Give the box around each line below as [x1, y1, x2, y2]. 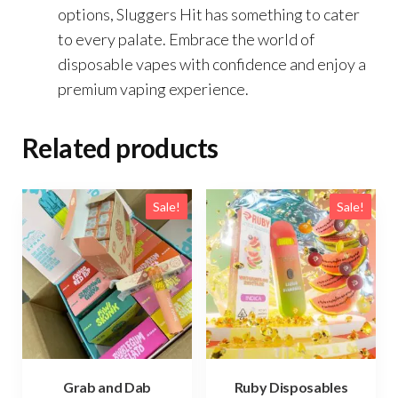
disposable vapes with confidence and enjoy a [58, 53, 366, 74]
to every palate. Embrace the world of [58, 28, 314, 49]
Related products [22, 131, 219, 163]
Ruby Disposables [234, 378, 348, 395]
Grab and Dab [62, 378, 152, 395]
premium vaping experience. [58, 78, 249, 99]
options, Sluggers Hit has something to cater [58, 4, 360, 24]
